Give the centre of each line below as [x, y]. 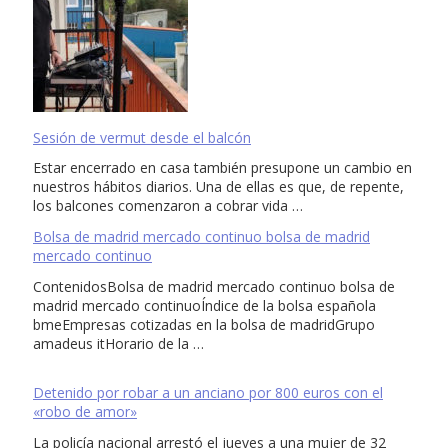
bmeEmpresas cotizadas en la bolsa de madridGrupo [204, 324]
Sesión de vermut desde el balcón [142, 137]
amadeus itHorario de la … [118, 343]
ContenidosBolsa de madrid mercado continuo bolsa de [214, 286]
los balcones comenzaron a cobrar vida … [168, 206]
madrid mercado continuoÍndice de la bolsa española [204, 305]
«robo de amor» [85, 412]
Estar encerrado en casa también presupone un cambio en [222, 168]
